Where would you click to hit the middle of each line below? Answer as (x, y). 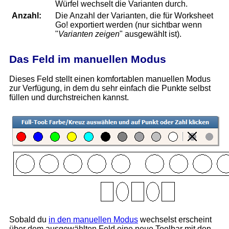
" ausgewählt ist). (151, 34)
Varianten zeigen (89, 34)
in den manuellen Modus (93, 220)
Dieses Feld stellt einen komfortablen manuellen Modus (110, 79)
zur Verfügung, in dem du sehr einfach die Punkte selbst (110, 88)
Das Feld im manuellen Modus (88, 59)
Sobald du (29, 220)
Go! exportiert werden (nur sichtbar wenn (129, 25)
